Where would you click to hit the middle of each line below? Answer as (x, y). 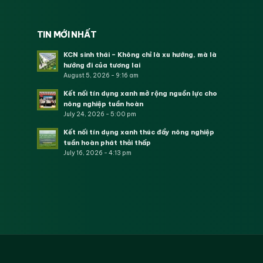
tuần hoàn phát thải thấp (107, 143)
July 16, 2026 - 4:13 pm (97, 153)
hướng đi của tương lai (102, 65)
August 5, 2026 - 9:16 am (101, 76)
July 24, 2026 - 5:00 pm (100, 114)
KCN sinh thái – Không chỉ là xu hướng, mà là (140, 55)
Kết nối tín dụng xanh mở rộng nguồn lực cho (140, 94)
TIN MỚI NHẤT (67, 35)
